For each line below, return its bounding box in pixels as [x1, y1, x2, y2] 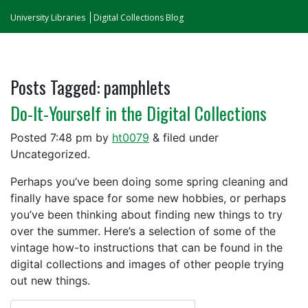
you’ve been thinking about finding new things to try [10, 208, 283, 221]
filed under [159, 131, 219, 144]
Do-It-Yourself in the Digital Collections [10, 100, 267, 126]
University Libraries [10, 12, 85, 23]
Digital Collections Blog [93, 12, 184, 23]
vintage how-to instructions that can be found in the [10, 241, 283, 254]
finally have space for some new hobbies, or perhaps [10, 191, 286, 205]
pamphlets [100, 74, 170, 100]
